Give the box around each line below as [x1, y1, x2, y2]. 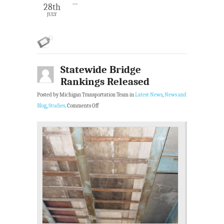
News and [164, 91, 186, 98]
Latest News [135, 91, 162, 98]
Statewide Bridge [60, 63, 141, 75]
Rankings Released [60, 75, 149, 87]
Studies [48, 102, 65, 109]
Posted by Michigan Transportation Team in [37, 91, 135, 98]
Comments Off [67, 102, 98, 109]
